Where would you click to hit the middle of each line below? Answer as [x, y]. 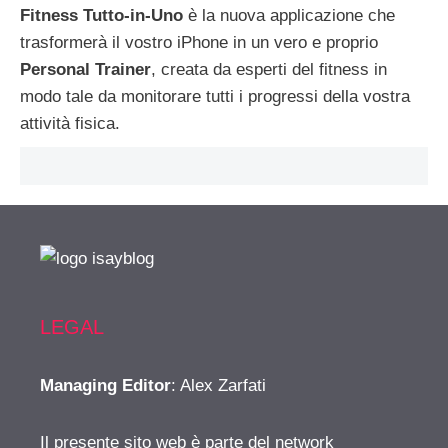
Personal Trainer [85, 69]
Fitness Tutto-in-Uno [101, 15]
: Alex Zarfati [218, 385]
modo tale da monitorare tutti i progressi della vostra [215, 96]
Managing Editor [105, 385]
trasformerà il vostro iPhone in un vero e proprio [199, 42]
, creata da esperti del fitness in [269, 69]
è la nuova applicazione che [289, 15]
